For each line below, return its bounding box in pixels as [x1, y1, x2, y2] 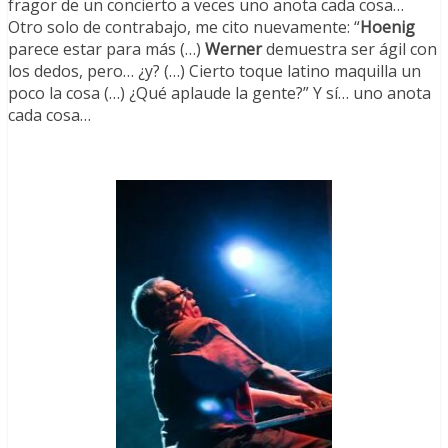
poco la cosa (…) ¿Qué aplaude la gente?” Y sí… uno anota [8, 82, 431, 105]
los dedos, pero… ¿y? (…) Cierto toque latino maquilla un [8, 60, 421, 83]
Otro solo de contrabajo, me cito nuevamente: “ [8, 16, 360, 39]
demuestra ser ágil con [262, 38, 437, 61]
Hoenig [360, 16, 415, 39]
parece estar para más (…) [8, 38, 205, 61]
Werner [205, 38, 262, 61]
